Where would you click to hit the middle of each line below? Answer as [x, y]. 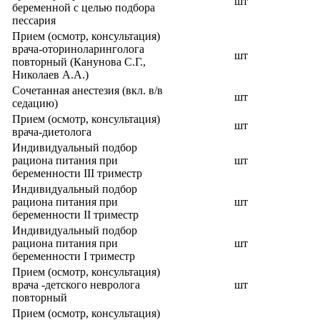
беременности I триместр [74, 256]
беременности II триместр [75, 215]
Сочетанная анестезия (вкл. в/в [87, 90]
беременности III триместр [77, 173]
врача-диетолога [52, 132]
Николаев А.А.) [50, 75]
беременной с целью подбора [84, 7]
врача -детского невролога [76, 285]
